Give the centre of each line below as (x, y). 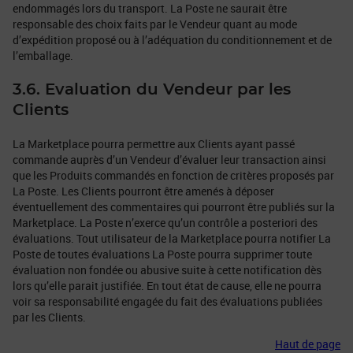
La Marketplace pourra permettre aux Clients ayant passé (154, 144)
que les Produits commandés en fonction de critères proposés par (173, 176)
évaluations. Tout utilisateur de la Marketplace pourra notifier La (172, 239)
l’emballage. (43, 56)
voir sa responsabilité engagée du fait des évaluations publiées (167, 302)
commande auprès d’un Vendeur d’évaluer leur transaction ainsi (169, 160)
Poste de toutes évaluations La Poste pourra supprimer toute (162, 255)
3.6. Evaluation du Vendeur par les (152, 90)
